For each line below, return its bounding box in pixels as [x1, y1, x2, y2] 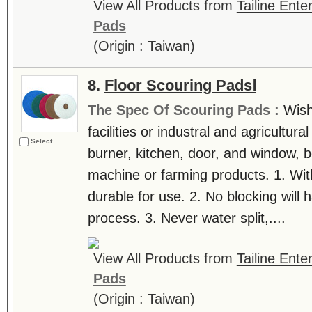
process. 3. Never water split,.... [87, 210, 286, 226]
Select [30, 137, 52, 145]
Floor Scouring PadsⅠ [104, 77, 256, 94]
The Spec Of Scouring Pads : [87, 102, 283, 118]
